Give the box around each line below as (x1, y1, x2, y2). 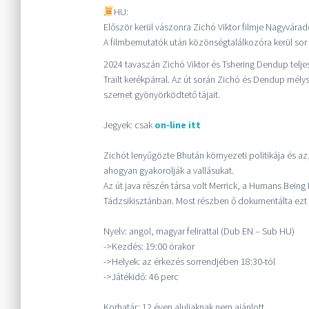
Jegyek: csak (103, 118, 154, 131)
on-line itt (154, 118, 201, 131)
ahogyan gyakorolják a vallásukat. (103, 163, 234, 177)
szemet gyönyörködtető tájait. (103, 88, 220, 101)
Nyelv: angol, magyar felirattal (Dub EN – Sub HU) (103, 224, 295, 237)
